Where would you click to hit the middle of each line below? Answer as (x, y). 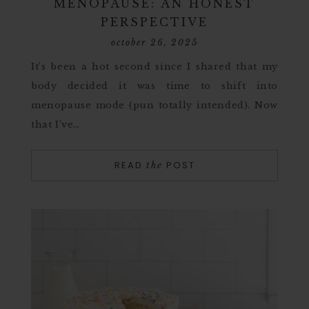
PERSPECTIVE (154, 22)
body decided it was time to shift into (154, 86)
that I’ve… (56, 124)
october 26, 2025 (154, 42)
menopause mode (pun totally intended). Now (154, 105)
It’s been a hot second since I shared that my (154, 67)
